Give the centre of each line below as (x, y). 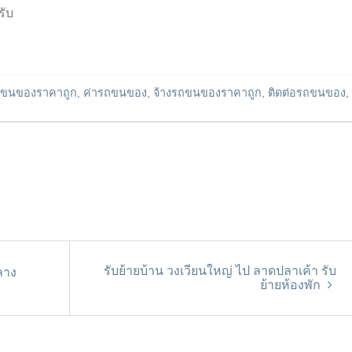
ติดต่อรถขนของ (307, 92)
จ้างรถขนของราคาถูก (207, 92)
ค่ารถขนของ (115, 92)
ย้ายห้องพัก (292, 284)
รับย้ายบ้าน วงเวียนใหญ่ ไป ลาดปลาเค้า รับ (220, 270)
